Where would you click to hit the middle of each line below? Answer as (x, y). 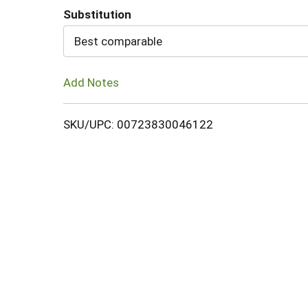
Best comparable (118, 41)
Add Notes (91, 82)
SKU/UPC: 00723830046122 (138, 124)
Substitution (97, 14)
